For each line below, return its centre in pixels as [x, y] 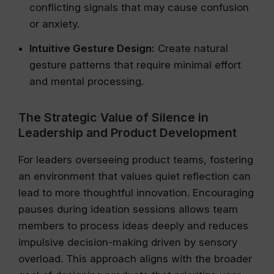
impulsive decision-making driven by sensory [128, 242]
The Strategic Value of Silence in [113, 117]
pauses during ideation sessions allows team [128, 209]
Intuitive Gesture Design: [92, 48]
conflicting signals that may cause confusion [139, 8]
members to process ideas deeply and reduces [133, 226]
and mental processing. [87, 81]
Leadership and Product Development [128, 133]
